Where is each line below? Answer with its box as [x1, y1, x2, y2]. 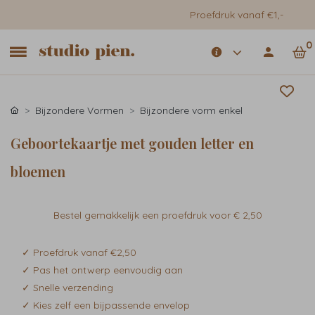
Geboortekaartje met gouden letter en [11, 134, 254, 153]
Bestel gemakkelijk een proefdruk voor [53, 209, 233, 221]
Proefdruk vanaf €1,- [189, 8, 283, 21]
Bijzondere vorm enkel [140, 104, 243, 117]
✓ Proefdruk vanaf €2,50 [22, 246, 136, 259]
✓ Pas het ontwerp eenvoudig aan [22, 264, 183, 276]
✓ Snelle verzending [22, 281, 113, 294]
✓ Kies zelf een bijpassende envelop [22, 299, 190, 311]
